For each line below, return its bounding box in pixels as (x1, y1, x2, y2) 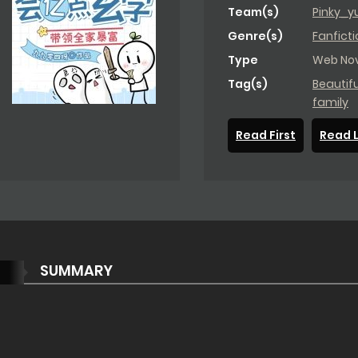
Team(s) (228, 4, 279, 21)
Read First (236, 127, 296, 144)
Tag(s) (228, 76, 268, 93)
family (312, 94, 348, 111)
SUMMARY (37, 261, 113, 281)
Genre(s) (228, 28, 283, 45)
